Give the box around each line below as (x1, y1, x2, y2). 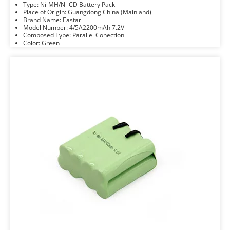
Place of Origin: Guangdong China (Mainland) (68, 8, 151, 16)
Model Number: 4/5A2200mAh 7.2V (69, 23, 124, 32)
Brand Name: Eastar (63, 15, 81, 24)
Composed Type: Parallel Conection (72, 31, 124, 40)
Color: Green (42, 39, 60, 47)
